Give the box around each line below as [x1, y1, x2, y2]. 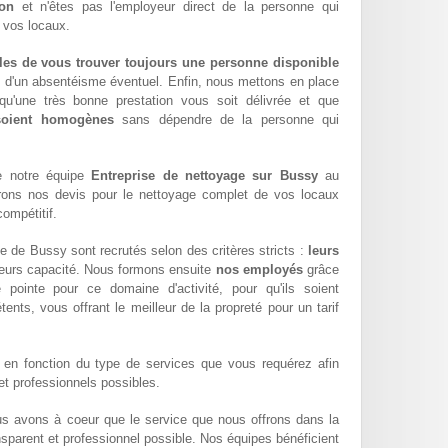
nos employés [215, 262, 303, 278]
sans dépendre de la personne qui [113, 112, 340, 128]
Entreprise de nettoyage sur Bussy [91, 168, 318, 184]
